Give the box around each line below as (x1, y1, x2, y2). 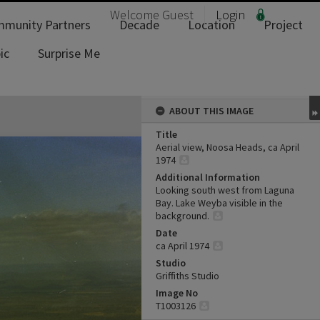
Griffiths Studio (156, 269, 219, 282)
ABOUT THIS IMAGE (169, 104, 254, 117)
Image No (156, 286, 198, 299)
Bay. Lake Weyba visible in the (156, 196, 283, 209)
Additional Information (156, 171, 260, 184)
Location (188, 16, 235, 33)
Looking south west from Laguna (156, 184, 294, 196)
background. (156, 209, 209, 222)
